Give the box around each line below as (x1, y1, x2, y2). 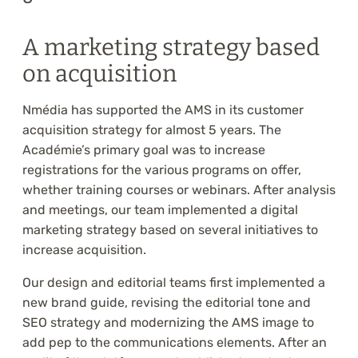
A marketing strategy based (22, 34, 320, 62)
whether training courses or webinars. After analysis (22, 182, 336, 198)
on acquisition (22, 60, 177, 89)
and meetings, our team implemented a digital (22, 202, 298, 218)
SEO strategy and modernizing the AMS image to (22, 315, 314, 331)
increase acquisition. (22, 242, 146, 258)
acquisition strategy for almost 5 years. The (22, 122, 281, 138)
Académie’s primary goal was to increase (22, 142, 265, 158)
